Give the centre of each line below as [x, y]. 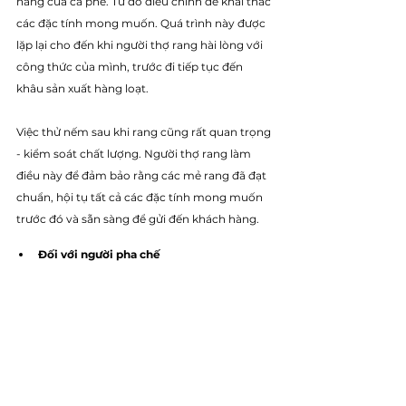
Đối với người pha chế [99, 255]
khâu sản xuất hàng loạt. [84, 89]
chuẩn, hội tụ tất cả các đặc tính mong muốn [141, 198]
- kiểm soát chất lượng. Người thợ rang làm [135, 154]
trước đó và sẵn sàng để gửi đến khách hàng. [139, 219]
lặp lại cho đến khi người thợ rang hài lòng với [141, 45]
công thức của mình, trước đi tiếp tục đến [131, 67]
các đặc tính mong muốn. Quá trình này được [142, 24]
